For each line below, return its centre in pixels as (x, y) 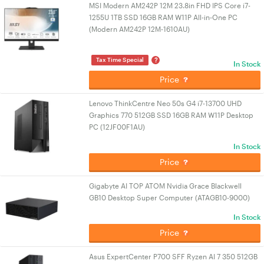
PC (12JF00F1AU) (117, 127)
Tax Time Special (120, 60)
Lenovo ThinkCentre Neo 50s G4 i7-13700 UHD (166, 103)
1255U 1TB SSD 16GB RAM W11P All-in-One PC (164, 17)
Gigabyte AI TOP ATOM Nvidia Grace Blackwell (166, 186)
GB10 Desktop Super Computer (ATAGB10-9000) (170, 197)
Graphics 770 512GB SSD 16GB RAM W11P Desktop (171, 115)
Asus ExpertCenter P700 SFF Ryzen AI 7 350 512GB (174, 256)
